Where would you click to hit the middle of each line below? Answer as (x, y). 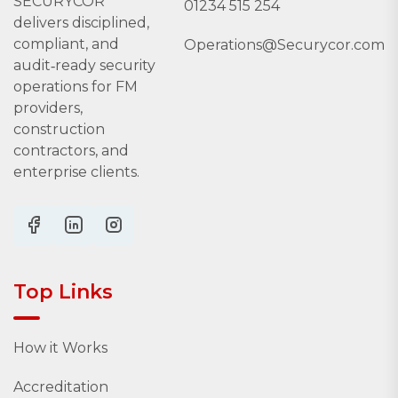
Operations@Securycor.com (284, 44)
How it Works (60, 347)
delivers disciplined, (81, 22)
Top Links (63, 291)
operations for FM (76, 86)
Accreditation (61, 386)
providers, (48, 107)
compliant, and (66, 44)
